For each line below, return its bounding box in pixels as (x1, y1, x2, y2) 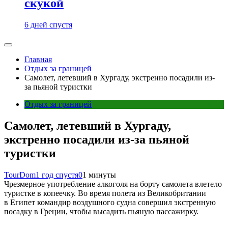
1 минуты (82, 170, 116, 179)
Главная (24, 55, 52, 64)
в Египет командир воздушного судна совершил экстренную (4, 197, 216, 207)
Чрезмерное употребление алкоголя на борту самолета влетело (4, 179, 222, 188)
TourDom (4, 170, 36, 179)
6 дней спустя (24, 20, 72, 29)
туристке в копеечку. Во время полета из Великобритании (4, 188, 206, 197)
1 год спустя (36, 170, 78, 179)
